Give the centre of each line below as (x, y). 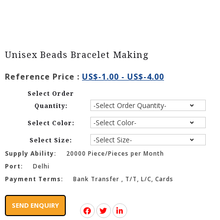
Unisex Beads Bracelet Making (77, 55)
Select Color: (51, 124)
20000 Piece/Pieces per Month (115, 154)
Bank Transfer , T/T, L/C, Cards (123, 179)
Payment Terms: (34, 179)
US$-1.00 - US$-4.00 (123, 77)
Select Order (51, 94)
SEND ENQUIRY (35, 206)
